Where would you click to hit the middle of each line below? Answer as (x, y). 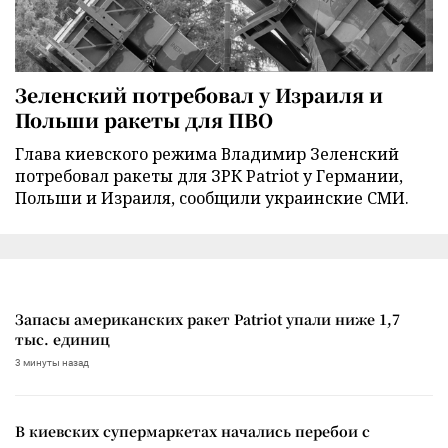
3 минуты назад (52, 362)
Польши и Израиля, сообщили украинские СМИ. (212, 197)
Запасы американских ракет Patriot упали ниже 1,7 (207, 318)
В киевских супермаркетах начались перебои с (192, 430)
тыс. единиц (62, 338)
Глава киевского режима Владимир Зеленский (207, 153)
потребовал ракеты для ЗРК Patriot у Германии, (209, 175)
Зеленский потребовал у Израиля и (199, 94)
